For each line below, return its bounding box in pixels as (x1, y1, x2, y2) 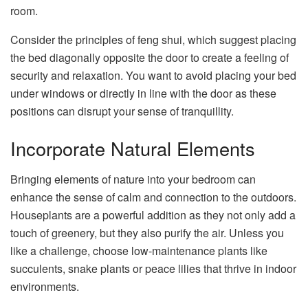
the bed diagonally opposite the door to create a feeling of (10, 49, 289, 66)
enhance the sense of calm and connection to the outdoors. (10, 188, 296, 205)
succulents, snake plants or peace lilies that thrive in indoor (10, 260, 296, 276)
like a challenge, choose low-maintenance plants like (10, 242, 267, 258)
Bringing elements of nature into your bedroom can (10, 170, 256, 187)
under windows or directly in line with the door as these (10, 85, 276, 102)
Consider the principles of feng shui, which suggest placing (10, 32, 296, 48)
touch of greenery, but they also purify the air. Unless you (10, 224, 284, 241)
